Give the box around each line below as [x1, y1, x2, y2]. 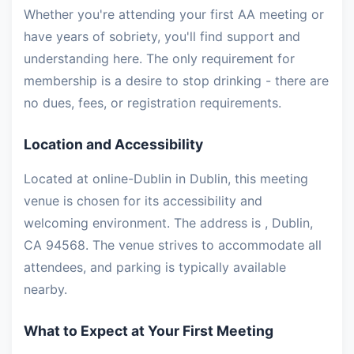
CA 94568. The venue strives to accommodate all [24, 237, 322, 254]
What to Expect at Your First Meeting [24, 322, 273, 340]
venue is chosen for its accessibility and [24, 193, 262, 209]
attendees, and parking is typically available [24, 259, 286, 276]
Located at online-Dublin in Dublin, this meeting [24, 171, 308, 187]
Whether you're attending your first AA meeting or [24, 6, 324, 23]
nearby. [24, 281, 67, 298]
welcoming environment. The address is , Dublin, [24, 215, 313, 232]
